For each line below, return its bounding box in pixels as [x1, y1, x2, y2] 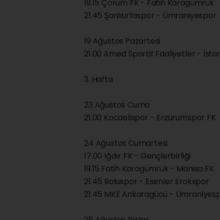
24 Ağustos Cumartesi [84, 137, 168, 149]
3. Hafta [84, 74, 113, 85]
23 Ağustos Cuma [84, 99, 150, 111]
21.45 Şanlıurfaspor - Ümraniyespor [84, 10, 217, 22]
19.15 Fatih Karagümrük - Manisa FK [84, 163, 214, 175]
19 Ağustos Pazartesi [84, 35, 161, 47]
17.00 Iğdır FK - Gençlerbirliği [84, 150, 191, 162]
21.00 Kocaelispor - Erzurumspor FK [84, 112, 216, 124]
